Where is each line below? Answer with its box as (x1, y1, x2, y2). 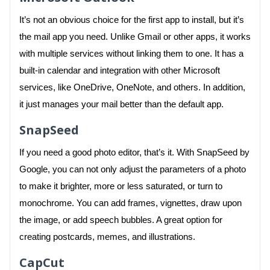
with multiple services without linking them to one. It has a (19, 48, 243, 58)
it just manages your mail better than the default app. (19, 99, 224, 109)
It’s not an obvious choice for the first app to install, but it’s (19, 14, 244, 25)
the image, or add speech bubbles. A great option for (19, 215, 222, 225)
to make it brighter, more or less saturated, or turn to (19, 181, 222, 191)
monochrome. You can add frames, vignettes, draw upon (19, 198, 242, 208)
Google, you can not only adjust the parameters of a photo (19, 164, 246, 174)
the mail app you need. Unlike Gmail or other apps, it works (19, 31, 251, 42)
